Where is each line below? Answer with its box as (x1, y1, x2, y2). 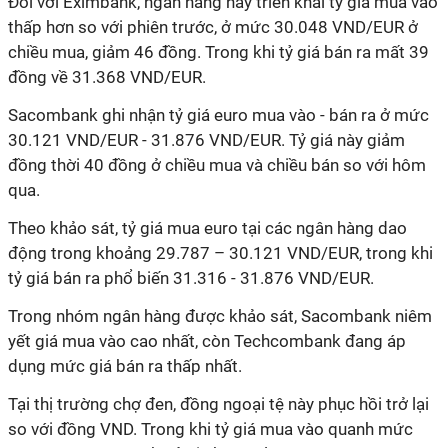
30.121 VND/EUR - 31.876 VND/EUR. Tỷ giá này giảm (8, 130, 405, 150)
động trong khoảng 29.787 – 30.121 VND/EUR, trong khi (8, 243, 433, 263)
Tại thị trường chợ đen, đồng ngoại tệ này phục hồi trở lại (8, 394, 429, 414)
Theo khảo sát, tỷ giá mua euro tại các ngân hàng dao (8, 218, 407, 238)
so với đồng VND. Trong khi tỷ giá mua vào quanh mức (8, 419, 413, 439)
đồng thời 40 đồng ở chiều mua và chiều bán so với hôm (8, 155, 426, 175)
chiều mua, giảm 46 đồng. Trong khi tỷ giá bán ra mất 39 (8, 42, 429, 62)
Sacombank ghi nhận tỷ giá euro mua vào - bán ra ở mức (8, 105, 429, 125)
